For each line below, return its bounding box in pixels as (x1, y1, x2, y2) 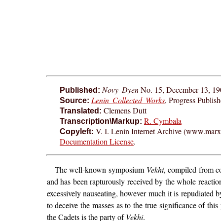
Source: (59, 96, 89, 105)
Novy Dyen (102, 84, 139, 95)
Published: (59, 85, 100, 94)
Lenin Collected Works (91, 94, 165, 105)
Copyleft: (59, 127, 94, 136)
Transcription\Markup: (59, 116, 142, 125)
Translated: (59, 106, 102, 115)
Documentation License (59, 136, 134, 147)
